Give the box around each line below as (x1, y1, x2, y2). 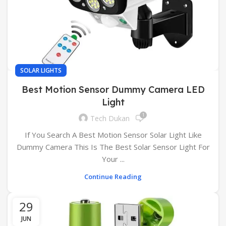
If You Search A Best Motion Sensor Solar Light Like (24, 129, 202, 140)
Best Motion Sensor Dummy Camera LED (21, 83, 205, 95)
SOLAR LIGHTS (20, 66, 62, 75)
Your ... (101, 153, 125, 164)
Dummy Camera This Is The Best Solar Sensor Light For (16, 141, 210, 152)
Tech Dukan (90, 114, 130, 124)
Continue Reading (84, 172, 142, 181)
